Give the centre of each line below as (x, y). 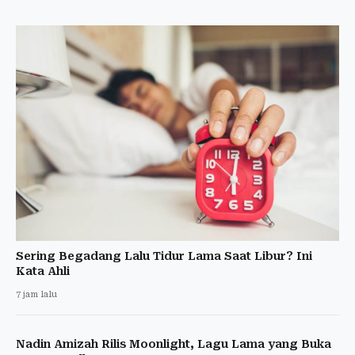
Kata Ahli (43, 271)
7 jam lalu (36, 294)
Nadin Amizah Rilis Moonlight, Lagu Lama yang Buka (174, 344)
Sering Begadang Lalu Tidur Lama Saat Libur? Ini (164, 256)
